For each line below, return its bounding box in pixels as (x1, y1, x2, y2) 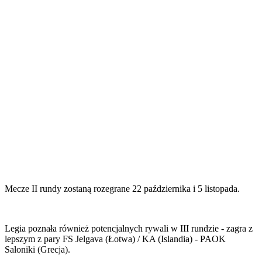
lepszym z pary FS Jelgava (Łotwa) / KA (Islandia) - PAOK (5, 234, 226, 244)
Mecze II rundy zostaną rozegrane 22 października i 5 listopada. (5, 184, 240, 194)
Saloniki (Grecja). (5, 244, 70, 255)
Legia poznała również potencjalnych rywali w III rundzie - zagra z (5, 223, 253, 234)
